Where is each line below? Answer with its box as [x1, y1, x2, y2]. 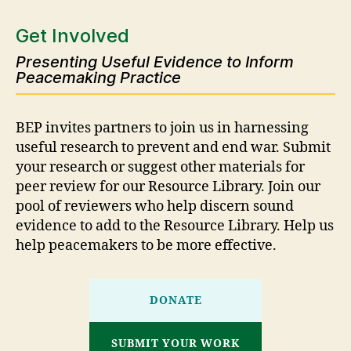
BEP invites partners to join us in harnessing [16, 119, 309, 138]
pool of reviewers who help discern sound [16, 197, 294, 216]
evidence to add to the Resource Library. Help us [16, 217, 334, 236]
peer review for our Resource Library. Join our [16, 178, 320, 197]
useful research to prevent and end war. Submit [16, 139, 331, 157]
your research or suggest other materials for [16, 158, 305, 177]
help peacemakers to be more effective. [16, 237, 277, 255]
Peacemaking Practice [16, 68, 181, 88]
